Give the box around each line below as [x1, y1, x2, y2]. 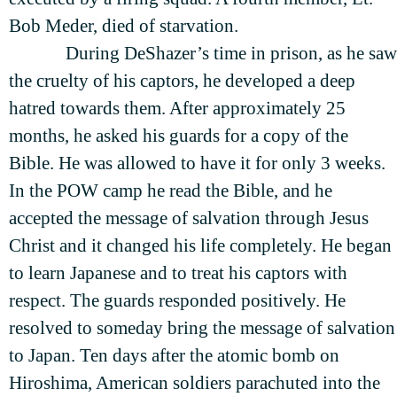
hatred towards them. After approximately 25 [9, 97, 346, 120]
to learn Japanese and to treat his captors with [9, 262, 347, 284]
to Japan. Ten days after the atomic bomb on [9, 345, 339, 367]
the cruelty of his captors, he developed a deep [9, 70, 355, 92]
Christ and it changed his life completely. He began [9, 235, 392, 257]
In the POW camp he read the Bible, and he [9, 180, 332, 202]
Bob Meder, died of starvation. [9, 15, 238, 37]
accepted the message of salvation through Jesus [9, 207, 369, 230]
